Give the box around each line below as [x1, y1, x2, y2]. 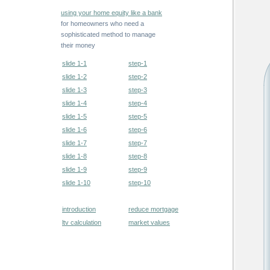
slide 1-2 [62, 73, 87, 80]
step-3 [128, 86, 147, 93]
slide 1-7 [62, 139, 87, 146]
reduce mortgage [128, 206, 178, 213]
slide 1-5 [62, 113, 87, 120]
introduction [62, 206, 96, 213]
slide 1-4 [62, 99, 87, 107]
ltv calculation [62, 219, 101, 226]
